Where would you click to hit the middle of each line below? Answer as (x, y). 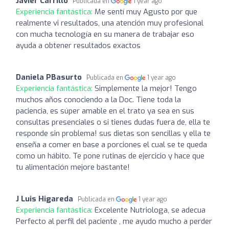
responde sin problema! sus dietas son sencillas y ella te (113, 133)
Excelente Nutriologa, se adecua (150, 210)
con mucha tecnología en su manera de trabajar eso (105, 34)
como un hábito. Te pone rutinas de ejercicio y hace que (110, 156)
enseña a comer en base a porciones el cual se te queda (111, 144)
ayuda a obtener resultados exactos (78, 45)
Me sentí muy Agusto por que (146, 12)
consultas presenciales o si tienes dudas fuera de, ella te (113, 122)
